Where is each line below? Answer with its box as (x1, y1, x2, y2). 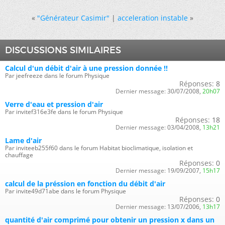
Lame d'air (5, 135, 42, 145)
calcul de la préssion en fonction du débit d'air (5, 178, 165, 188)
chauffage (5, 150, 33, 159)
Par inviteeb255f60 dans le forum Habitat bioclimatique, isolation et (5, 143, 193, 152)
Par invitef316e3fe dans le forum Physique (5, 107, 123, 116)
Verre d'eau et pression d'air (5, 99, 103, 109)
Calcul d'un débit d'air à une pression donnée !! (5, 63, 168, 73)
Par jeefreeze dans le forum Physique (5, 71, 109, 80)
